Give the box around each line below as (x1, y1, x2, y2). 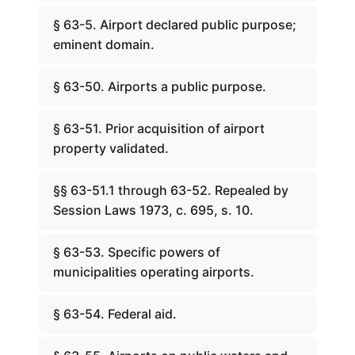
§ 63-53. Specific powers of (53, 244, 220, 260)
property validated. (53, 140, 169, 156)
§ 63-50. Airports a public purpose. (53, 78, 266, 94)
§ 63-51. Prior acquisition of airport (53, 120, 265, 136)
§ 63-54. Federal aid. (53, 306, 177, 322)
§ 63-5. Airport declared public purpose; (53, 17, 296, 32)
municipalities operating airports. (53, 264, 254, 280)
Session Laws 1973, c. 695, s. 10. (53, 202, 254, 218)
